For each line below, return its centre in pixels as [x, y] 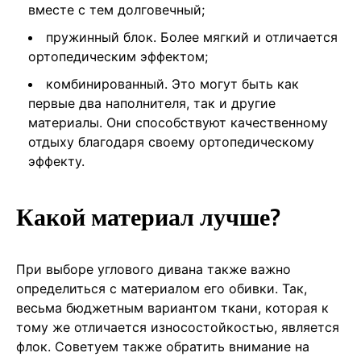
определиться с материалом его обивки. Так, [162, 288]
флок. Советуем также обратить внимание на [163, 346]
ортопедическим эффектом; [118, 56]
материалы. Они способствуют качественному [178, 122]
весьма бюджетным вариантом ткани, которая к [172, 307]
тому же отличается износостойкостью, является [178, 327]
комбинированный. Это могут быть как [172, 83]
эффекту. [56, 161]
